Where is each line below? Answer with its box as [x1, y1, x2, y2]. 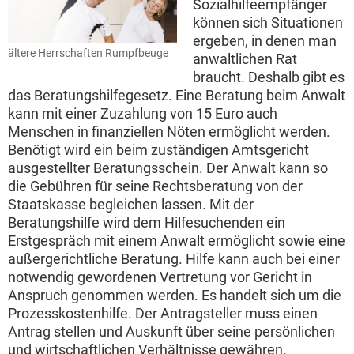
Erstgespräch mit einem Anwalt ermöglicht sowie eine [8, 232, 345, 250]
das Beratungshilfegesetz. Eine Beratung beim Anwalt [8, 87, 345, 104]
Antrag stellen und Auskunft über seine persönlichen [8, 323, 335, 341]
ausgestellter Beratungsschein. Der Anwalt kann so [8, 160, 328, 177]
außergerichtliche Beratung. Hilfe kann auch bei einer [8, 250, 340, 268]
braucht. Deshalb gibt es [193, 69, 345, 86]
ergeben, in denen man [193, 32, 337, 50]
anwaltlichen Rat [193, 51, 297, 68]
